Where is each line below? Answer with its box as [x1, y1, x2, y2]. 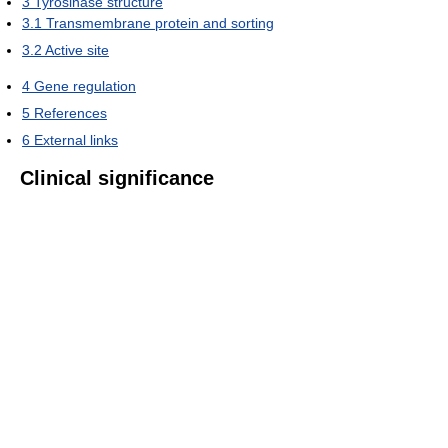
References [34, 104, 107, 121]
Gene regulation [34, 77, 136, 94]
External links [34, 131, 118, 148]
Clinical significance [20, 166, 214, 189]
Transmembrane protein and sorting [46, 14, 274, 31]
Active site [45, 41, 109, 58]
